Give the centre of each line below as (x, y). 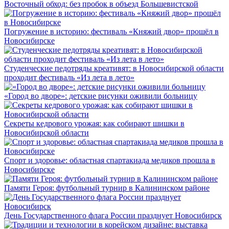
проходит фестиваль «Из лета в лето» (69, 77)
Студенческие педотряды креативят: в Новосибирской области (114, 68)
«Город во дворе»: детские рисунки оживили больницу (101, 96)
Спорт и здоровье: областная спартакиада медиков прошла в (110, 160)
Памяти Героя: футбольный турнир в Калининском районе (107, 188)
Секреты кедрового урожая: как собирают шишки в (94, 123)
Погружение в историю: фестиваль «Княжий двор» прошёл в (111, 31)
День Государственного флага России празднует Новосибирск (113, 215)
